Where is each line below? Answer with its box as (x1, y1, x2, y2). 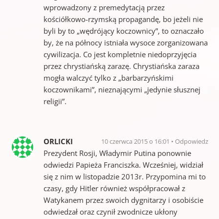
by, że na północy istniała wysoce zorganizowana (43, 37, 208, 47)
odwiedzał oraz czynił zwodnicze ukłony (43, 206, 177, 217)
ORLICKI (43, 136, 73, 146)
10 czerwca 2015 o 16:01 (101, 136, 172, 146)
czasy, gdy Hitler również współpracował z (43, 183, 185, 193)
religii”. (43, 96, 66, 106)
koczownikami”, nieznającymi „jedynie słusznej (43, 84, 200, 94)
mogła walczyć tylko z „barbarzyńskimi (43, 72, 174, 83)
